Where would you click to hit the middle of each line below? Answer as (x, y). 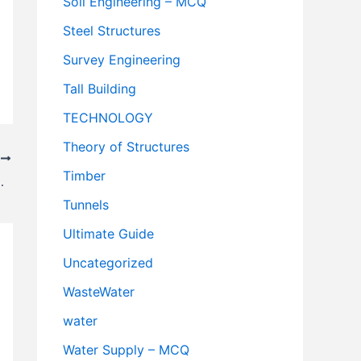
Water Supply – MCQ (126, 350)
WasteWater (99, 292)
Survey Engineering (122, 60)
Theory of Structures (126, 147)
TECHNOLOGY (108, 118)
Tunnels (86, 205)
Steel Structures (112, 31)
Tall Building (100, 89)
